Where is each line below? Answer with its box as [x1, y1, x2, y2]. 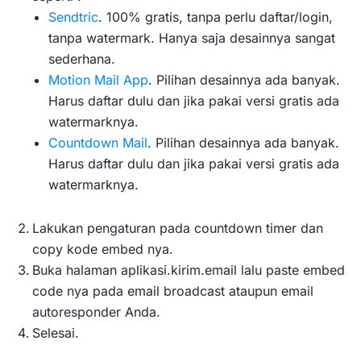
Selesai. [32, 325, 79, 342]
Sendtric [48, 9, 98, 26]
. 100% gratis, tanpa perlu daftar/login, [98, 9, 333, 26]
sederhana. [48, 51, 115, 68]
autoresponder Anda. [32, 304, 160, 321]
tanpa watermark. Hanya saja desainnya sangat [48, 30, 335, 47]
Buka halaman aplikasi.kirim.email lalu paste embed [32, 262, 345, 279]
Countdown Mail [48, 135, 147, 151]
